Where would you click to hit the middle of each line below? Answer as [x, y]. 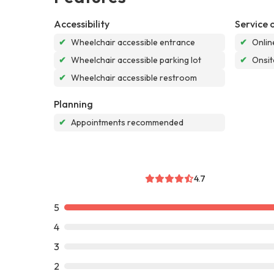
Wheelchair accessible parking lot [136, 60]
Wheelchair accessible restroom [134, 77]
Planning [73, 104]
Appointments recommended [127, 122]
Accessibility [82, 24]
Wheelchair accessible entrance [133, 42]
